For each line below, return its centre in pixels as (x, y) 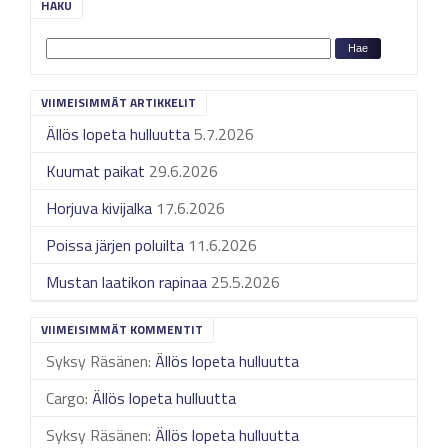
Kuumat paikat (95, 171)
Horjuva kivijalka (99, 208)
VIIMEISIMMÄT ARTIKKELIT (118, 102)
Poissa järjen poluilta (115, 245)
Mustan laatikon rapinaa (126, 282)
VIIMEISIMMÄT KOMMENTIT (122, 329)
